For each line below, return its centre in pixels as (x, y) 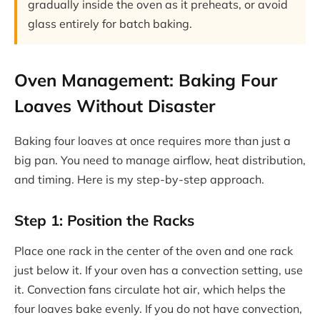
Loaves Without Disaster (115, 106)
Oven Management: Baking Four (146, 80)
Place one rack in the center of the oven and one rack (154, 251)
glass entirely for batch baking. (110, 23)
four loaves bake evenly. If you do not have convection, (158, 309)
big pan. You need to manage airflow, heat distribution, (160, 160)
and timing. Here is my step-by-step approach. (139, 180)
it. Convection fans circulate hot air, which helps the (150, 290)
